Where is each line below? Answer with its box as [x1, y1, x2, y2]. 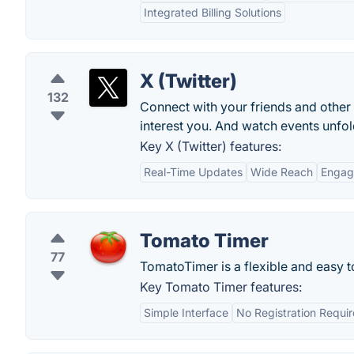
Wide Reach [250, 165, 313, 179]
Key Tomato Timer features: [140, 279, 302, 295]
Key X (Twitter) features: [140, 138, 281, 154]
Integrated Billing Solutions [144, 6, 281, 19]
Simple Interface [144, 306, 228, 319]
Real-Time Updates [144, 165, 243, 179]
